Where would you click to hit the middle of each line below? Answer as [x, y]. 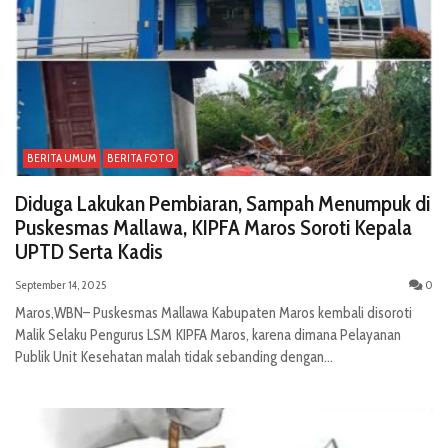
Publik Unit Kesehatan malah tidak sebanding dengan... [174, 357]
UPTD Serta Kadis [89, 252]
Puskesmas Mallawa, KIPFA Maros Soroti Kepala [213, 228]
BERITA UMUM [61, 158]
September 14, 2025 [60, 285]
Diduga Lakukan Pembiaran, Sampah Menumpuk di [222, 204]
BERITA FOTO [140, 158]
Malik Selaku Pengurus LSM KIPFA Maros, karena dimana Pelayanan [208, 335]
